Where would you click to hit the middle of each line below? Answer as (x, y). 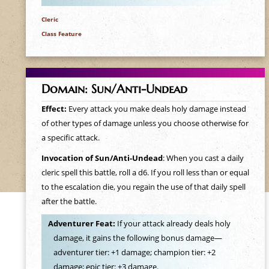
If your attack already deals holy (174, 224)
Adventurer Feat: (82, 224)
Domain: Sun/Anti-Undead (114, 89)
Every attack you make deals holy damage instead (157, 109)
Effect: (55, 109)
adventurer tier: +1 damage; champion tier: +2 (135, 252)
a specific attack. (70, 138)
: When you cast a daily (203, 158)
